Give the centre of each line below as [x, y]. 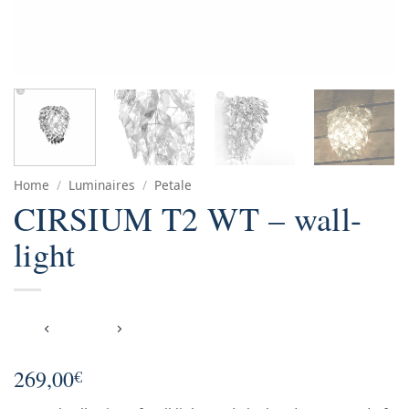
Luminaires [102, 184]
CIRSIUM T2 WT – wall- [188, 218]
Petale [173, 184]
